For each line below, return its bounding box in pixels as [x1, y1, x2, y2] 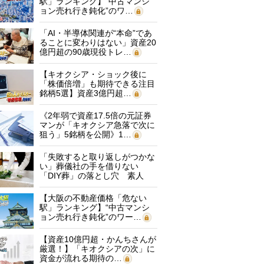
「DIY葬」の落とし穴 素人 [39, 171, 144, 180]
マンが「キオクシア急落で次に [39, 120, 155, 130]
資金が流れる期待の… [39, 253, 122, 263]
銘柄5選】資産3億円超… [39, 88, 131, 98]
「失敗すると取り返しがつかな [39, 152, 155, 161]
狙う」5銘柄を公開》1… [39, 130, 131, 139]
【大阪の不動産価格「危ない [39, 193, 147, 203]
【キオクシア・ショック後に [39, 70, 147, 79]
